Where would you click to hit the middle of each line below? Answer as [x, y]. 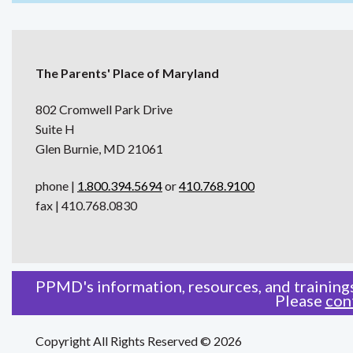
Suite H [55, 129]
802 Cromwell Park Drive [104, 110]
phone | [56, 186]
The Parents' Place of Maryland [127, 73]
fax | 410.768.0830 [86, 206]
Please [300, 301]
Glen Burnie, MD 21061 [99, 149]
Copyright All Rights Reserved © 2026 [139, 341]
